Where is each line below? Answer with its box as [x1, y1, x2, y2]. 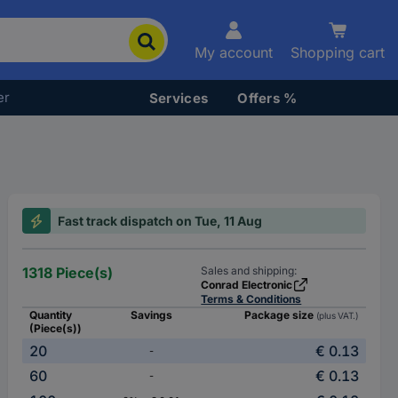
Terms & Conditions [201, 292, 302, 306]
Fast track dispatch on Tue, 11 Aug [58, 213, 263, 228]
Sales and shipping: [201, 264, 298, 277]
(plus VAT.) [315, 310, 359, 321]
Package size [243, 308, 316, 322]
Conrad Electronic [201, 278, 293, 291]
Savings [130, 308, 172, 322]
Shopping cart [291, 44, 385, 61]
